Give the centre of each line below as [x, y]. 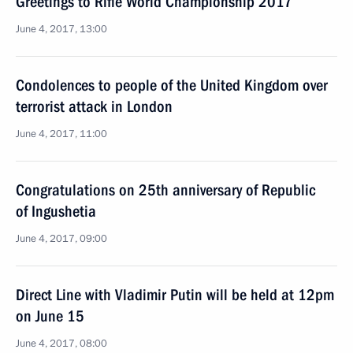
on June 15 [50, 316]
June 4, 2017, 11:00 [61, 134]
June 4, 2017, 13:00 [61, 29]
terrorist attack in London [94, 106]
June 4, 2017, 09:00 [61, 239]
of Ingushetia [56, 211]
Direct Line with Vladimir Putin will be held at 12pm [175, 295]
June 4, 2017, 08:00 [61, 344]
